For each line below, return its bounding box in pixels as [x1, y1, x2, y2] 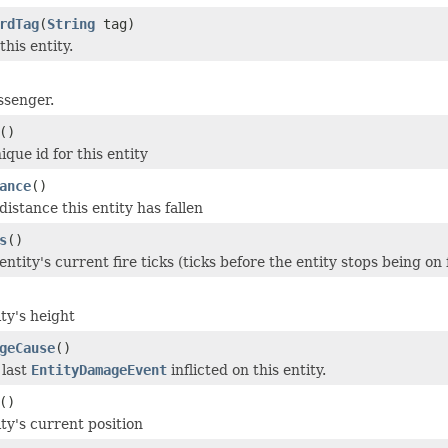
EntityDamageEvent [31, 361, 167, 378]
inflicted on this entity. [167, 361, 326, 378]
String [47, 15, 95, 32]
